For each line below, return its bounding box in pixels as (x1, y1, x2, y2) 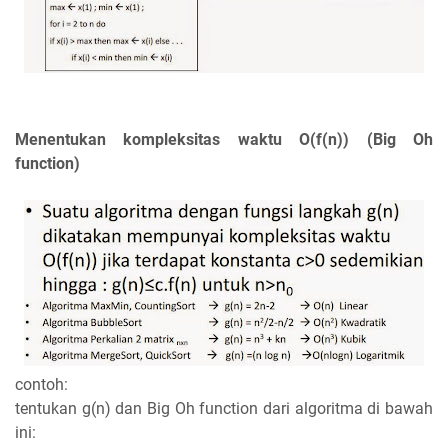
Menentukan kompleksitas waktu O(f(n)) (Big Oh (15, 130, 433, 150)
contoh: (15, 375, 68, 395)
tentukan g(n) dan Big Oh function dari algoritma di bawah (15, 399, 433, 419)
